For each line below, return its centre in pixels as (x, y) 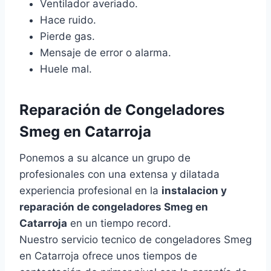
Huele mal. (66, 69)
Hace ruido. (68, 20)
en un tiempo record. (119, 224)
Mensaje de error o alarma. (106, 53)
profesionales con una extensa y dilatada (119, 175)
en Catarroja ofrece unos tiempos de (108, 256)
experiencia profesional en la (90, 191)
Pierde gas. (67, 37)
